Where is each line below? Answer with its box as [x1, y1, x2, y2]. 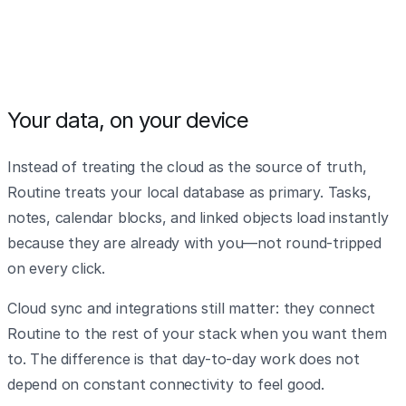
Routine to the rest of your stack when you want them [7, 324, 387, 343]
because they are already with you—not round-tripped [7, 234, 382, 252]
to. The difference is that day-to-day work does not [7, 350, 360, 368]
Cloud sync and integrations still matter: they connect [7, 299, 376, 317]
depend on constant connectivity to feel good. [7, 375, 324, 393]
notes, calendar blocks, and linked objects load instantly [7, 208, 389, 227]
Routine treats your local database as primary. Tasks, [7, 183, 372, 201]
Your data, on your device [7, 107, 248, 133]
